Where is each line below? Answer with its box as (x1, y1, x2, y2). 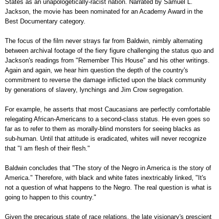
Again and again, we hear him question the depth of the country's (5, 66, 188, 74)
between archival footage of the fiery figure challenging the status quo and (5, 46, 214, 54)
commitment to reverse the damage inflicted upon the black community (5, 76, 206, 84)
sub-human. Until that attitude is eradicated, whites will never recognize (5, 134, 206, 142)
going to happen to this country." (5, 193, 98, 201)
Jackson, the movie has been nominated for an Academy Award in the (5, 7, 203, 15)
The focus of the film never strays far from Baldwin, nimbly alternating (5, 37, 202, 44)
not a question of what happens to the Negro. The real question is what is (5, 183, 212, 191)
